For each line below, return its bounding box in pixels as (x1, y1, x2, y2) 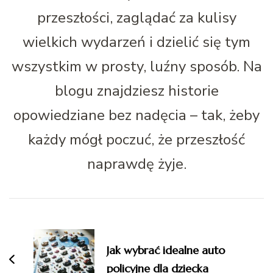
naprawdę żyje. (87, 154, 186, 174)
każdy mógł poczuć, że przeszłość (28, 129, 245, 149)
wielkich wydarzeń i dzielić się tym (23, 32, 250, 52)
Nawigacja (9, 196, 112, 225)
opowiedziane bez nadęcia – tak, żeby (13, 105, 260, 125)
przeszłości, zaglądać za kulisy (37, 7, 236, 27)
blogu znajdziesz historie (54, 80, 219, 101)
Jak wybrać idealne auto (107, 243, 225, 257)
